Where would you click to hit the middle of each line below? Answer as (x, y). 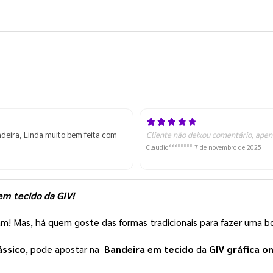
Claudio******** (170, 147)
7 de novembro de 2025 (228, 147)
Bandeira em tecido (149, 249)
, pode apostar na (65, 249)
